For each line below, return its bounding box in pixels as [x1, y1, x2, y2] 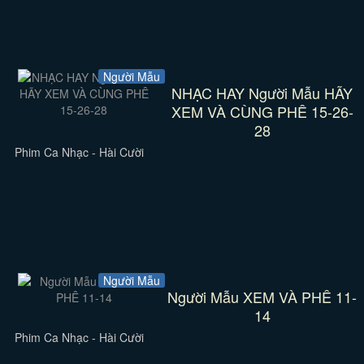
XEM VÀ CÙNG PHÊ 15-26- [171, 101, 353, 122]
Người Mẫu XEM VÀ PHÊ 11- [167, 286, 357, 307]
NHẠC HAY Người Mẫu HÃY [171, 82, 353, 103]
